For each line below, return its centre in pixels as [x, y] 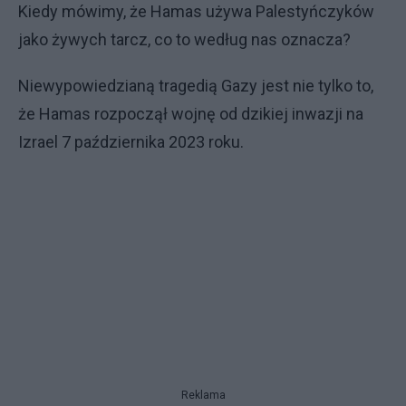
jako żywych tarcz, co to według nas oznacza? [184, 39]
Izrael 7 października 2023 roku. [131, 141]
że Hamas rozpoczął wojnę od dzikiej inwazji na [191, 113]
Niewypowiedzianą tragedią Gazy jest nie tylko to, [196, 85]
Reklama [203, 396]
